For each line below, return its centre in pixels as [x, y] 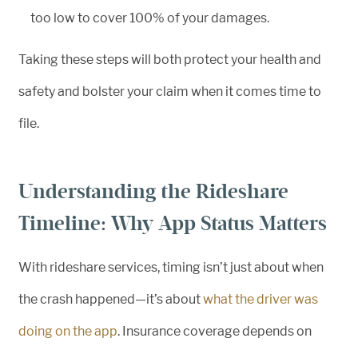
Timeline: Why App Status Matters [173, 223]
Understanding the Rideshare [153, 191]
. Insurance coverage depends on [215, 331]
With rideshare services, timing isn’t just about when [171, 267]
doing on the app [68, 331]
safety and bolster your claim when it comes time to [170, 91]
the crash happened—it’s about [111, 299]
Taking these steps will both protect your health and [170, 60]
